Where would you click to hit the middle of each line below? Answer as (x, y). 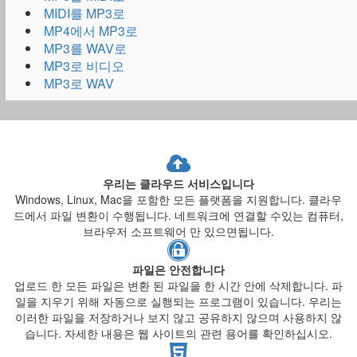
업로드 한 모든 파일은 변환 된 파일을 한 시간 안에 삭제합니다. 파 (178, 285)
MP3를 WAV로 (85, 48)
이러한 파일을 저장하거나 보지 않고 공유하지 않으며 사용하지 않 (178, 317)
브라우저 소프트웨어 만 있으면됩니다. (178, 231)
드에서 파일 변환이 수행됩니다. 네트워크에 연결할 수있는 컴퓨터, (178, 215)
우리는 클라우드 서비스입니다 (178, 183)
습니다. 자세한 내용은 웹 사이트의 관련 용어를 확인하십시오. (178, 333)
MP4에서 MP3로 (91, 31)
